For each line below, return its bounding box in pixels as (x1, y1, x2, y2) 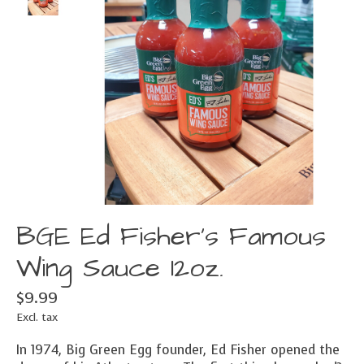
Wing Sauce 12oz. (16, 249, 223, 288)
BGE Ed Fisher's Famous (16, 218, 326, 256)
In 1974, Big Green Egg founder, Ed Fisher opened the (16, 341, 340, 359)
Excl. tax (16, 310, 58, 325)
